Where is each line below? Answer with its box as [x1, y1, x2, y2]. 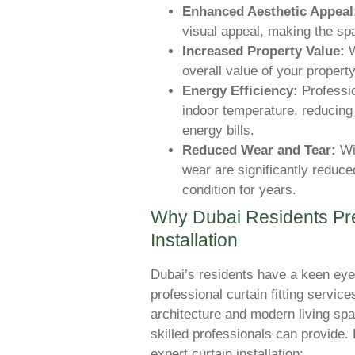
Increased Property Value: [182, 43, 345, 59]
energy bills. [182, 122, 254, 138]
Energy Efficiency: [182, 82, 298, 98]
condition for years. [182, 181, 296, 197]
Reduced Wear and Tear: [182, 142, 336, 158]
